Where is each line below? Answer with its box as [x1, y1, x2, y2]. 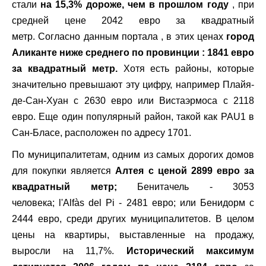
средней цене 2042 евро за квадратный [12, 15, 254, 26]
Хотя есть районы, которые [123, 64, 254, 74]
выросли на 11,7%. [12, 246, 126, 256]
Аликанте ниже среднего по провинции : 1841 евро [12, 47, 254, 58]
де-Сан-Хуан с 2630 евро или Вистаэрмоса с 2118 [12, 96, 254, 106]
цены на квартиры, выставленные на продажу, [12, 230, 254, 240]
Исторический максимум [126, 246, 254, 256]
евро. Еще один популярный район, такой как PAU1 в [12, 112, 254, 122]
